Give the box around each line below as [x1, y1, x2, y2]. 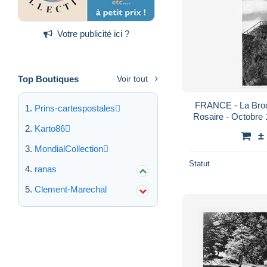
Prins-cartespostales [35, 103, 115, 113]
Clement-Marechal [35, 184, 107, 194]
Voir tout [117, 73, 148, 83]
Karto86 [35, 123, 65, 133]
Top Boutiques [18, 73, 79, 84]
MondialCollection [35, 143, 103, 154]
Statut [189, 159, 210, 168]
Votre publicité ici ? [57, 28, 129, 39]
